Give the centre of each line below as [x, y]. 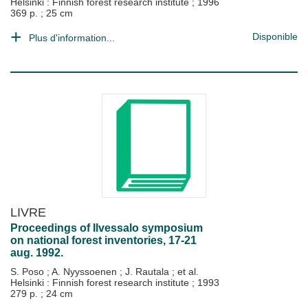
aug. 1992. [37, 253]
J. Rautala [148, 272]
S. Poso [29, 272]
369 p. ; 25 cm [42, 13]
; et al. [185, 272]
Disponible [275, 36]
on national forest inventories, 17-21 [103, 240]
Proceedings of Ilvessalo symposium [107, 228]
